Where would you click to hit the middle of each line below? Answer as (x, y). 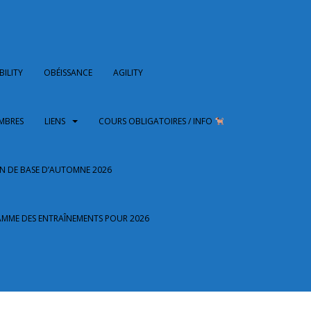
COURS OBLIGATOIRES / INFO (157, 121)
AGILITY (128, 73)
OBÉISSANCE (68, 73)
